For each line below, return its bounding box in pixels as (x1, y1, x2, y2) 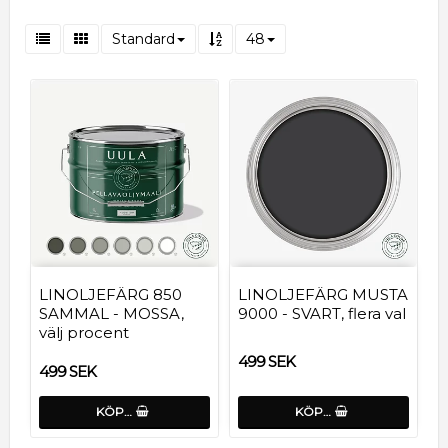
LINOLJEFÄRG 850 (39, 284, 182, 304)
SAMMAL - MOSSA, (39, 303, 184, 323)
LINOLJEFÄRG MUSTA (238, 284, 408, 304)
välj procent (39, 322, 129, 342)
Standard (112, 29, 175, 48)
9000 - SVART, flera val (238, 303, 406, 323)
